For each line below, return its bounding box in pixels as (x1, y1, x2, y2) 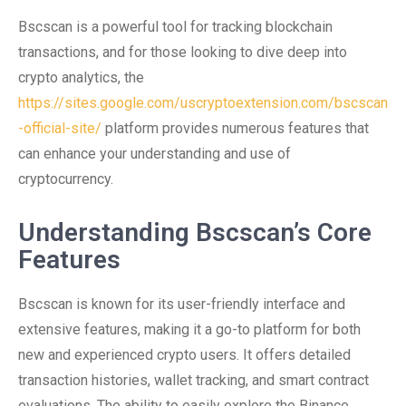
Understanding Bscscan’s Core (18, 217, 372, 247)
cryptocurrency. (18, 170, 113, 188)
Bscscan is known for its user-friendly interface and (18, 295, 345, 313)
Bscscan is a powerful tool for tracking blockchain (18, 18, 333, 35)
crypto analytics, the (18, 69, 144, 86)
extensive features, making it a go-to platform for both (18, 321, 361, 338)
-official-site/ (18, 120, 101, 137)
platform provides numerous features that (101, 120, 369, 137)
